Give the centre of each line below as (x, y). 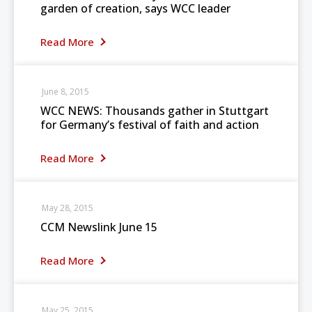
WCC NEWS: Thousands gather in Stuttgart (155, 111)
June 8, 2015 (65, 92)
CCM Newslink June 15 (99, 227)
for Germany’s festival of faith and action (150, 125)
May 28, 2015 (68, 208)
